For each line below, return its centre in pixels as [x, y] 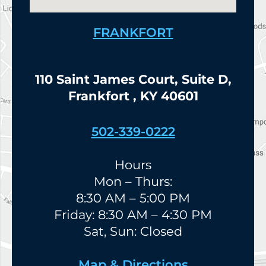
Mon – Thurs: [133, 181]
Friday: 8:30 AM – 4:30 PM [133, 214]
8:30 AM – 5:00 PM [133, 198]
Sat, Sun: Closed [133, 231]
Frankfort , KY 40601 [133, 96]
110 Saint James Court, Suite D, [133, 80]
